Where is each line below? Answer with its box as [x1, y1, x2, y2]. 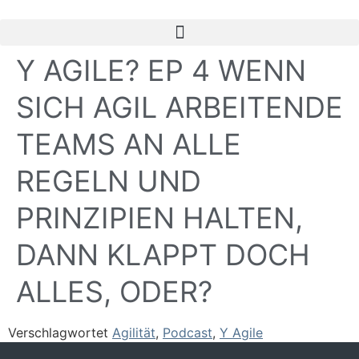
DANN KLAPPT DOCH [16, 237, 310, 272]
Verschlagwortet [8, 325, 112, 341]
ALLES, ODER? [16, 274, 212, 309]
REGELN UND [16, 163, 201, 199]
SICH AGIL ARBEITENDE [16, 90, 343, 125]
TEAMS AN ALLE [16, 127, 241, 162]
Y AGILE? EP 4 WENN [16, 53, 306, 88]
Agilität [112, 325, 155, 341]
